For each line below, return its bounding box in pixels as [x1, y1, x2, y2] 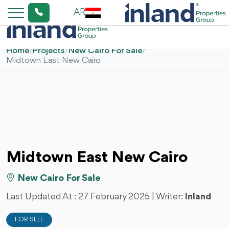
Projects [33, 47, 65, 55]
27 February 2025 [78, 192, 152, 201]
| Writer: [152, 192, 185, 201]
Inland [185, 192, 211, 201]
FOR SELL [14, 216, 44, 223]
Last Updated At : [6, 192, 78, 201]
